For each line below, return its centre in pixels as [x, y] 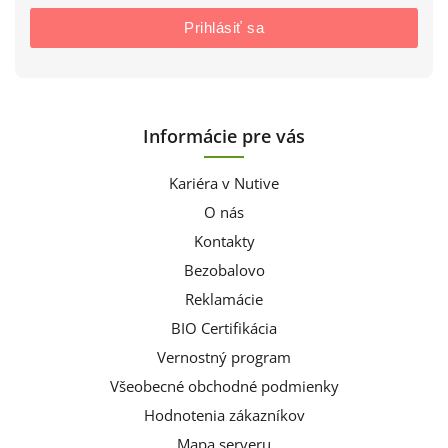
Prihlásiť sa [224, 28]
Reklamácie [224, 300]
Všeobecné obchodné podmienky [224, 387]
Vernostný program [224, 358]
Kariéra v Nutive [224, 184]
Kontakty [224, 242]
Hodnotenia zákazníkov [224, 416]
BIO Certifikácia [224, 329]
